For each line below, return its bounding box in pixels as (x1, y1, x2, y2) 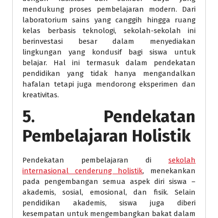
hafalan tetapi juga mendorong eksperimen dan (22, 80, 196, 89)
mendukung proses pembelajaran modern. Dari (22, 5, 196, 14)
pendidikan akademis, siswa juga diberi (22, 199, 196, 207)
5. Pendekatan (22, 107, 196, 127)
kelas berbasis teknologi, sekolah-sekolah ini (22, 26, 196, 35)
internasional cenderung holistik (22, 166, 143, 175)
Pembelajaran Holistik (22, 126, 191, 146)
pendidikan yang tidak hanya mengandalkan (22, 69, 196, 78)
